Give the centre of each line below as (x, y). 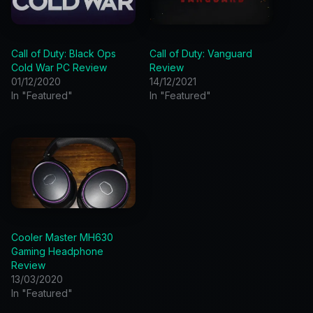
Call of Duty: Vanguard (201, 53)
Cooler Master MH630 (62, 238)
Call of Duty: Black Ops (64, 53)
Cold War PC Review (59, 67)
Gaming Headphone (57, 252)
